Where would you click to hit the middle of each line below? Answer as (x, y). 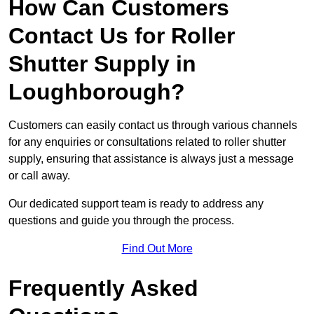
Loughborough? (97, 92)
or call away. (39, 176)
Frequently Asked (103, 288)
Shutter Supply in (102, 64)
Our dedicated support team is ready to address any (136, 204)
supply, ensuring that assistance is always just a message (151, 159)
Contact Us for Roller (122, 36)
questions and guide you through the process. (121, 221)
